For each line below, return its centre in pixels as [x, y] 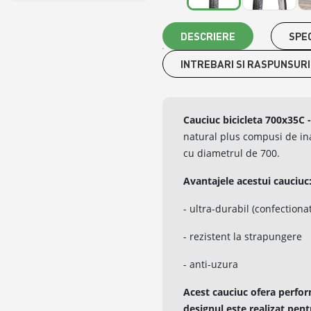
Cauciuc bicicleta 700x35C [244, 120]
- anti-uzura [211, 264]
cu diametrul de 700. [232, 153]
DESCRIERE [208, 36]
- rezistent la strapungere [244, 237]
